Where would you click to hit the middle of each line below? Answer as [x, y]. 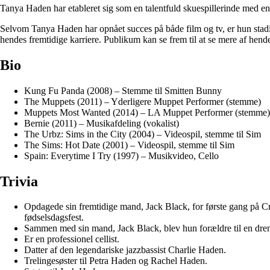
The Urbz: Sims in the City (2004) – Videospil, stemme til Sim [143, 134]
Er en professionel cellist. [72, 239]
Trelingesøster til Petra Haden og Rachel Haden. [116, 261]
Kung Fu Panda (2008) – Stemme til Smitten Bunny [123, 90]
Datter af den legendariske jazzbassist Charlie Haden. [125, 250]
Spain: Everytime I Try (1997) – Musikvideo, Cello [121, 155]
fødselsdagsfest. [54, 218]
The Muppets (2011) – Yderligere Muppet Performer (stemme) [143, 101]
